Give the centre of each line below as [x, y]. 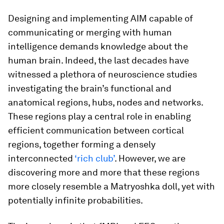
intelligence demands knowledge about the [98, 46]
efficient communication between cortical [96, 130]
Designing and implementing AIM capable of [100, 18]
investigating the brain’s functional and [90, 88]
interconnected [41, 158]
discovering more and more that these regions [104, 172]
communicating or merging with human [90, 32]
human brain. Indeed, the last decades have [98, 60]
